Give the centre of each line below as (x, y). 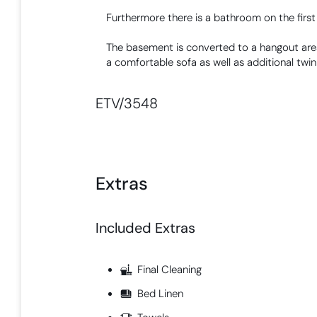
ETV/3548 (127, 103)
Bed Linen (161, 293)
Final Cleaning (170, 269)
